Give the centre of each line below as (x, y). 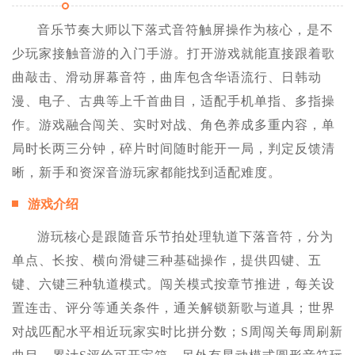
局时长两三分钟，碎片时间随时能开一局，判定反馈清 (174, 148)
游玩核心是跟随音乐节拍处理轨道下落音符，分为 (185, 236)
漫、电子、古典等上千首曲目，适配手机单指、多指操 (174, 101)
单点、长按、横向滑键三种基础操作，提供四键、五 (167, 260)
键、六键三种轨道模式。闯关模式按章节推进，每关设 (174, 284)
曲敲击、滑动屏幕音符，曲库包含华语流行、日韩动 (167, 77)
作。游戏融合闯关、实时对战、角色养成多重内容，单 (174, 124)
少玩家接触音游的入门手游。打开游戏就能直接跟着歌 (174, 53)
